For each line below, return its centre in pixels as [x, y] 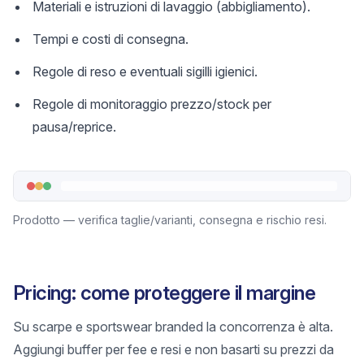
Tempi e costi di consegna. [110, 39]
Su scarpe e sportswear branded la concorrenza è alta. [173, 327]
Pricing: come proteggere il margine [164, 293]
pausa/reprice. [74, 127]
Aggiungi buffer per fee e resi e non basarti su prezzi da [173, 349]
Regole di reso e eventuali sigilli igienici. [145, 71]
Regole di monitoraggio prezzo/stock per [152, 104]
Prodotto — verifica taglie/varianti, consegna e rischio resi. [170, 220]
